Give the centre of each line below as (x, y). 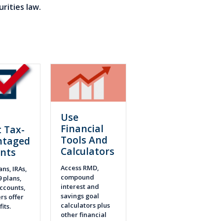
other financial (84, 214)
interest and (80, 186)
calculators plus (85, 205)
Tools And (84, 140)
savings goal (80, 196)
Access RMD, (80, 167)
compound (77, 177)
